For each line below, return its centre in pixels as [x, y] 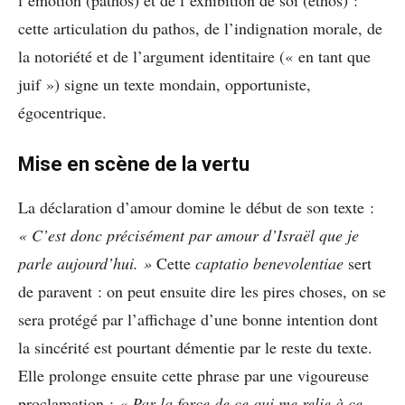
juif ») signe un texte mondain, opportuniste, [165, 84]
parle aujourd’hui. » [87, 263]
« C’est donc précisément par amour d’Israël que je [188, 235]
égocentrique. [62, 112]
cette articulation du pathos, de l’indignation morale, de [200, 28]
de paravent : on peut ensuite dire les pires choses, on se [202, 291]
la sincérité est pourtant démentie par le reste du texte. [195, 347]
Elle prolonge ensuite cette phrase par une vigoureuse [193, 375]
